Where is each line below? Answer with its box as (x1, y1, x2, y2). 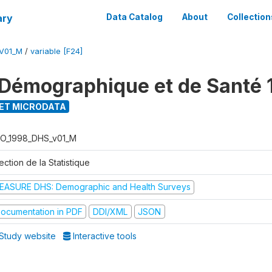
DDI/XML (92, 206, 127, 217)
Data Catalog (106, 12, 163, 22)
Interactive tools (70, 231, 137, 241)
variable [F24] (30, 47, 83, 56)
